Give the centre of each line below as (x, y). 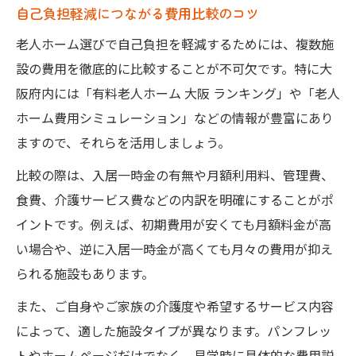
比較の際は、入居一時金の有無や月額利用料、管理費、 (175, 174)
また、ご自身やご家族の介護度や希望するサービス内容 (175, 306)
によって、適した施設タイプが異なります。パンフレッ (174, 330)
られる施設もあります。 (85, 273)
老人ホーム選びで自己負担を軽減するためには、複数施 (175, 43)
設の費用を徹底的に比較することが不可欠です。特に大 (174, 68)
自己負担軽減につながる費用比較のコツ (137, 13)
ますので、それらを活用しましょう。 (123, 142)
